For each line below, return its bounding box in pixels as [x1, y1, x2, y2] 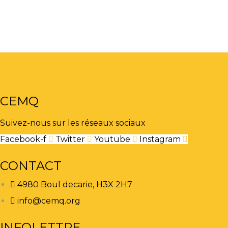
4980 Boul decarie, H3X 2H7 [17, 180, 132, 190]
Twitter [55, 134, 85, 145]
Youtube [94, 134, 130, 145]
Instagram [139, 134, 181, 145]
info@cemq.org [17, 196, 80, 206]
